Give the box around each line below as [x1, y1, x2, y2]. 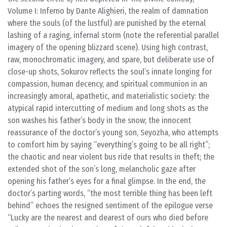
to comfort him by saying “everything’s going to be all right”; [8, 140, 210, 149]
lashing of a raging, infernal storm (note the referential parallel [8, 30, 219, 40]
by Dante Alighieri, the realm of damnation [64, 6, 208, 16]
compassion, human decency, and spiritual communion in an [8, 79, 207, 89]
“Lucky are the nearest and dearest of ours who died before [8, 213, 208, 222]
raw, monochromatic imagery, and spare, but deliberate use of [8, 55, 214, 64]
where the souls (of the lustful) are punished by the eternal [8, 18, 206, 28]
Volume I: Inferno [8, 6, 64, 16]
